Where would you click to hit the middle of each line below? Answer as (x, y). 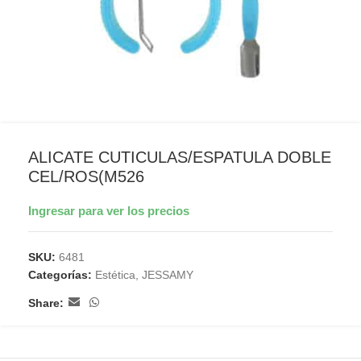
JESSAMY (168, 275)
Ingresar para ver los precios (109, 211)
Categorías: (60, 275)
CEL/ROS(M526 (86, 176)
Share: (46, 303)
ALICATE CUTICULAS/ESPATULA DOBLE (180, 157)
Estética (115, 275)
